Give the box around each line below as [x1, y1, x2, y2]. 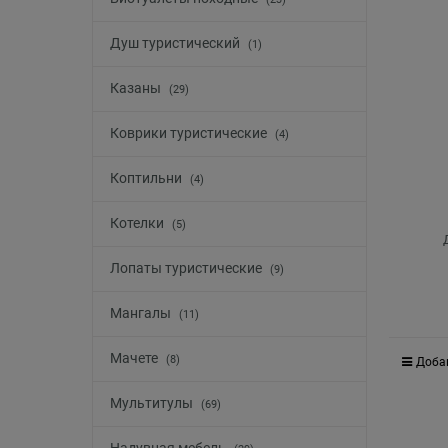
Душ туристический [110, 35, 243, 52]
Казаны [110, 80, 164, 97]
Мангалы [110, 305, 174, 322]
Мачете [110, 350, 161, 367]
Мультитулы [110, 395, 196, 412]
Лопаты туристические [110, 260, 265, 277]
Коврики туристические [110, 125, 270, 142]
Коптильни [110, 170, 185, 187]
